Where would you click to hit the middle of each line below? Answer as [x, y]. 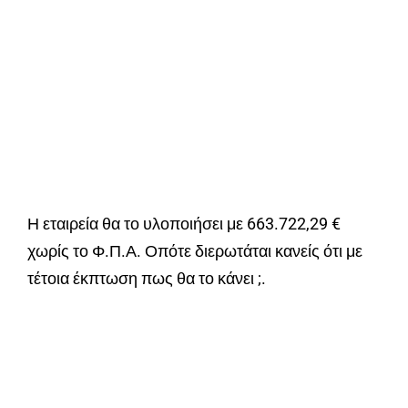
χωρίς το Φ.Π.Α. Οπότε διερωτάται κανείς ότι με [195, 251]
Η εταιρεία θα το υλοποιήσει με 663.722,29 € [184, 224]
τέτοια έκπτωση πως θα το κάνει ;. [147, 279]
